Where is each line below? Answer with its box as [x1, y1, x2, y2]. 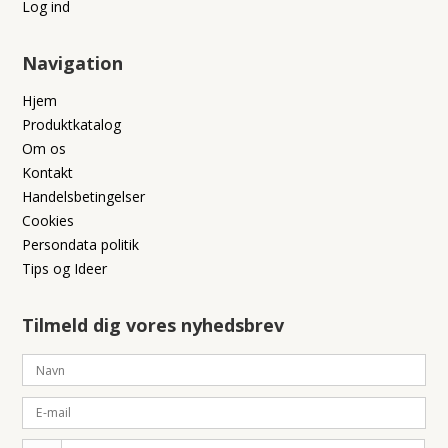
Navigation [22, 51, 124, 76]
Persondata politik [22, 235, 140, 255]
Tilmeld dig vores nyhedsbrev [22, 313, 285, 338]
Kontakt [22, 163, 74, 183]
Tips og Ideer [22, 259, 108, 279]
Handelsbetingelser [22, 187, 146, 207]
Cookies [22, 211, 75, 231]
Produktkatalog [22, 115, 122, 135]
